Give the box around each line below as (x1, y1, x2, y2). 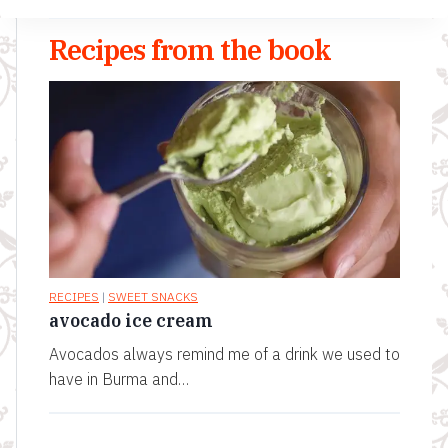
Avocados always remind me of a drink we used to (49, 344, 400, 365)
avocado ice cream (49, 309, 213, 333)
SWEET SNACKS (108, 289, 198, 305)
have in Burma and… (49, 369, 189, 390)
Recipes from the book (49, 30, 331, 68)
